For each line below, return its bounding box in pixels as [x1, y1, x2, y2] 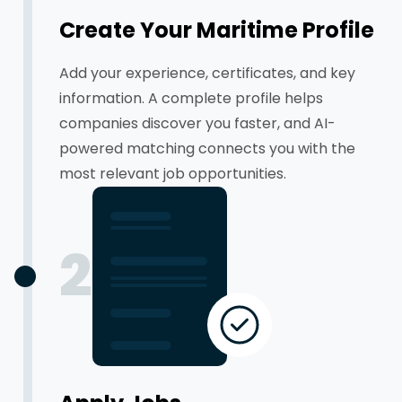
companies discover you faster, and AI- [59, 113, 336, 134]
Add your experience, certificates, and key [59, 63, 355, 83]
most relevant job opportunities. [59, 163, 286, 184]
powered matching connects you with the [59, 138, 355, 159]
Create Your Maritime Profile [59, 15, 374, 45]
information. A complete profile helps [59, 88, 323, 109]
